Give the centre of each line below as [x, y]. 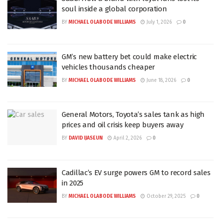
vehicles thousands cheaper [109, 67]
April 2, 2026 [127, 138]
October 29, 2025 [165, 196]
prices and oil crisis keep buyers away [123, 125]
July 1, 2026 [158, 22]
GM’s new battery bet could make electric [129, 56]
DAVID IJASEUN [86, 138]
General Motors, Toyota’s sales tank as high [133, 114]
